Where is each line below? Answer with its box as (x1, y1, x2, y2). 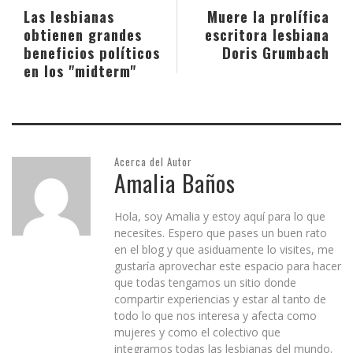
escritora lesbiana (205, 23, 329, 45)
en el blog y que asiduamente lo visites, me (114, 241, 334, 257)
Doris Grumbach (222, 41, 329, 63)
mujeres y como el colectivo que (114, 324, 281, 340)
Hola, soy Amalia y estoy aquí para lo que (114, 208, 325, 224)
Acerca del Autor (114, 153, 192, 169)
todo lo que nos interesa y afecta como (114, 307, 317, 323)
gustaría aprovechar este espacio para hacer (114, 258, 341, 273)
